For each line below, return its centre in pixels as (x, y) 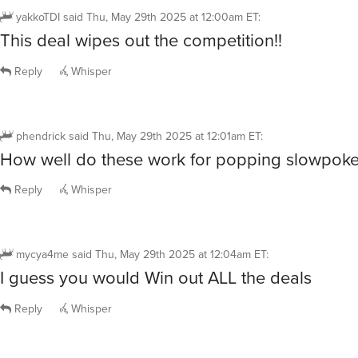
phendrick (41, 136)
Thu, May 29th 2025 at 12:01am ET (176, 136)
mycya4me (42, 255)
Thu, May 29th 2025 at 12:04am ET (181, 255)
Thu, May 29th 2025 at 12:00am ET (172, 18)
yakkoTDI (38, 18)
